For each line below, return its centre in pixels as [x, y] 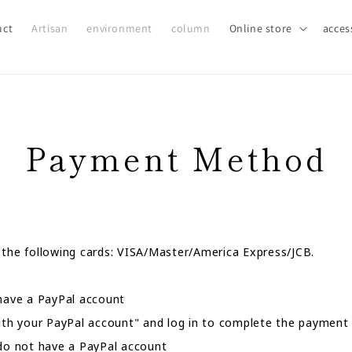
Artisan [50, 28]
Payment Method [176, 158]
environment [119, 28]
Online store [260, 28]
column [191, 28]
